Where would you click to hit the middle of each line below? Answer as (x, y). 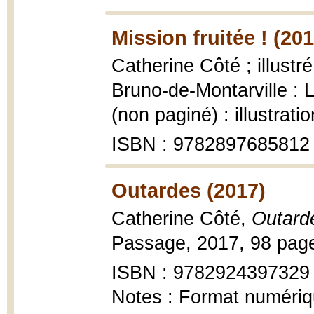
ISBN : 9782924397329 (211, 273)
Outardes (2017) (189, 190)
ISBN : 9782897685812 (211, 144)
